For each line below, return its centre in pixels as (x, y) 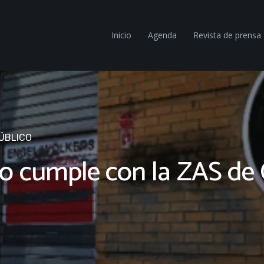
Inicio (121, 35)
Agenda (162, 35)
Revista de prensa (227, 35)
